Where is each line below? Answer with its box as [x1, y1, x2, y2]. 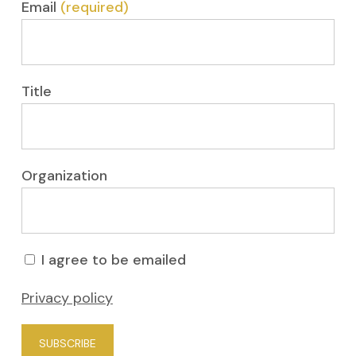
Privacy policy [21, 288, 113, 308]
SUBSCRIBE [38, 336, 96, 350]
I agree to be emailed [41, 250, 186, 269]
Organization [21, 166, 107, 185]
